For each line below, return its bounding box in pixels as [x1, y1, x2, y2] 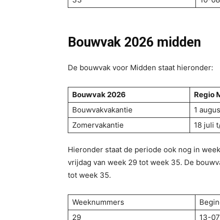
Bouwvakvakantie [72, 105, 133, 114]
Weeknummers [72, 197, 124, 207]
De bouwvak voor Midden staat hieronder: [68, 63, 213, 72]
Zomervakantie [72, 120, 124, 130]
